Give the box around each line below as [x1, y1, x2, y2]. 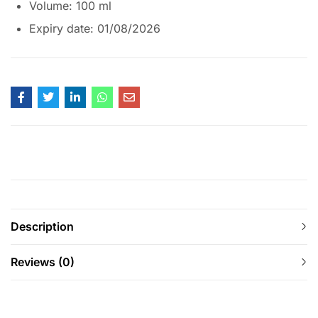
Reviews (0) [11, 255, 75, 269]
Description [11, 219, 74, 234]
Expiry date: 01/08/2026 [29, 21, 160, 35]
